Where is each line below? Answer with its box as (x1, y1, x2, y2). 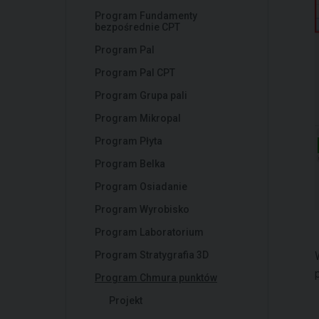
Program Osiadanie (95, 181, 187, 192)
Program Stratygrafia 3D (95, 249, 209, 261)
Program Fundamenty (95, 10, 197, 21)
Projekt (109, 295, 142, 306)
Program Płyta (95, 135, 162, 147)
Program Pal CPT (95, 67, 175, 78)
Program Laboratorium (95, 226, 204, 238)
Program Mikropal (95, 113, 181, 124)
